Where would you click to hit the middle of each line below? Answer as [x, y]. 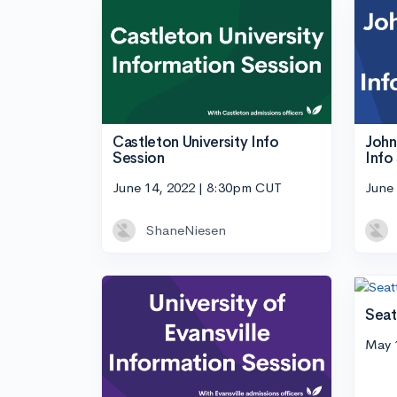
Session [139, 158]
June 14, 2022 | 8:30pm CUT [197, 188]
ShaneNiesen [186, 230]
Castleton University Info [196, 142]
